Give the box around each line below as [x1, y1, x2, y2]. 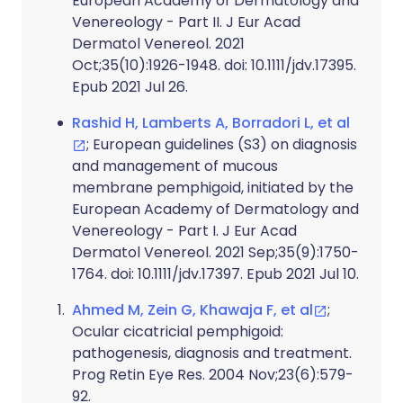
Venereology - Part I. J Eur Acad [72, 220, 297, 241]
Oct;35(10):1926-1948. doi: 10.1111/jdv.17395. [72, 55, 356, 76]
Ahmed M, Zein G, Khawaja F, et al [72, 300, 313, 320]
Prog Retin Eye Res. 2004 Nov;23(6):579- [72, 364, 354, 385]
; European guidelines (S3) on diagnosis [86, 134, 357, 155]
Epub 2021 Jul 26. [72, 76, 188, 97]
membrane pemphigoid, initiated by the [72, 177, 354, 198]
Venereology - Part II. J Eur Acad [72, 12, 300, 32]
